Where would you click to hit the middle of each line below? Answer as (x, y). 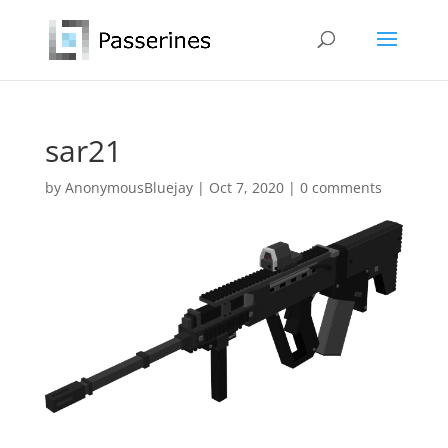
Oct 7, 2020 (246, 187)
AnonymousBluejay (128, 187)
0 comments (340, 187)
